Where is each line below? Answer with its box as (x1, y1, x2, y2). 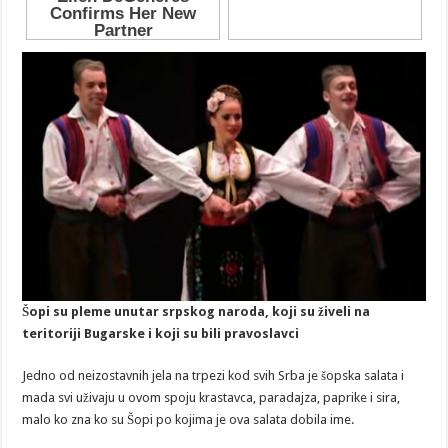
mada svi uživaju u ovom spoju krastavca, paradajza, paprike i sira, (22, 390, 401, 406)
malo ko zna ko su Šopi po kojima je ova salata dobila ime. (22, 412, 355, 428)
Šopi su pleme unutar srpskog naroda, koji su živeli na (22, 304, 371, 320)
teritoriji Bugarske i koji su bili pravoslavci (22, 326, 300, 342)
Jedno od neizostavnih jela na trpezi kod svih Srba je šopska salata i (22, 368, 405, 384)
